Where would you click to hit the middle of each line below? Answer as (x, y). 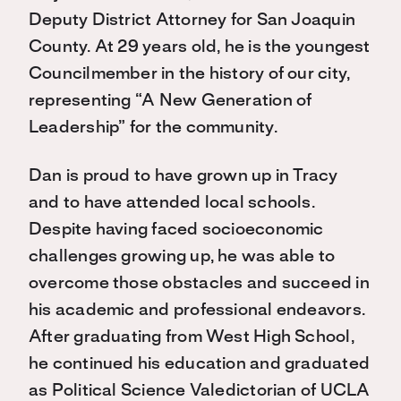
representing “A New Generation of (171, 102)
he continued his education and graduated (200, 365)
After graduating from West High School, (192, 338)
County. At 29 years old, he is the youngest (200, 48)
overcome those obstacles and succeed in (199, 284)
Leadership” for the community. (153, 128)
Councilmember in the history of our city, (190, 75)
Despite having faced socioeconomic (176, 230)
